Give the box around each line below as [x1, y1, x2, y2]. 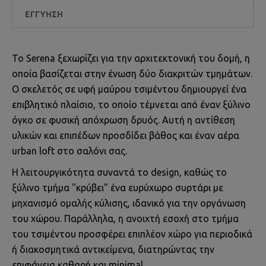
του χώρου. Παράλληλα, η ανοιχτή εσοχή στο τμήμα [12, 213, 239, 224]
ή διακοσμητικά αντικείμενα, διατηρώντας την [12, 243, 214, 255]
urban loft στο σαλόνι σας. [12, 145, 127, 156]
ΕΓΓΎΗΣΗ [25, 9, 63, 19]
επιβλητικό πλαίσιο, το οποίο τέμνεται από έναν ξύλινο [12, 99, 251, 110]
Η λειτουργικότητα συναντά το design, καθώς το [12, 166, 227, 178]
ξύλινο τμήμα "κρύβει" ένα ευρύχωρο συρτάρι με [12, 182, 223, 193]
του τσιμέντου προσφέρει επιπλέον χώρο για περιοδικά [12, 228, 252, 239]
